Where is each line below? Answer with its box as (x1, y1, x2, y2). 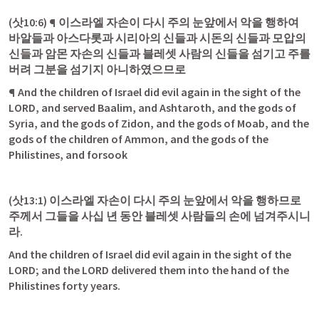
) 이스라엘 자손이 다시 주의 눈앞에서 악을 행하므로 (43, 193, 301, 207)
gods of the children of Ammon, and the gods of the (9, 132, 268, 146)
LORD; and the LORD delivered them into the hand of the (9, 263, 289, 277)
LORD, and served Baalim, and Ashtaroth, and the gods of (9, 100, 296, 115)
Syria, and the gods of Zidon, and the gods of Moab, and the (9, 116, 309, 130)
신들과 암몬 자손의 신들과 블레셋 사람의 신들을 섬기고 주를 (9, 46, 310, 61)
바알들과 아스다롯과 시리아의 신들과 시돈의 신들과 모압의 (9, 31, 306, 45)
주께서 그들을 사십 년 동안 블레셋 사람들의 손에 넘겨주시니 (9, 209, 310, 223)
